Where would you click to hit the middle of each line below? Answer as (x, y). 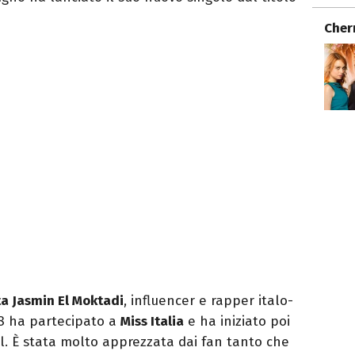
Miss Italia (152, 321)
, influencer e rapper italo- (208, 300)
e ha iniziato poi (237, 321)
